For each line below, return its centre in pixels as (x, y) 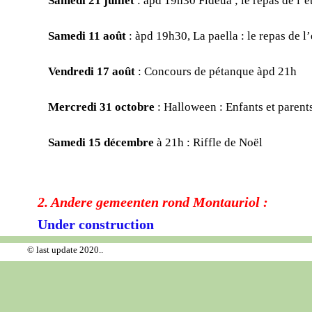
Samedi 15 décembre (101, 142)
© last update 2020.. (65, 249)
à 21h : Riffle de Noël (208, 142)
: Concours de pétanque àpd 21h (216, 71)
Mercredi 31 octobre (101, 107)
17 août (116, 71)
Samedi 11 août (87, 36)
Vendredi (72, 71)
